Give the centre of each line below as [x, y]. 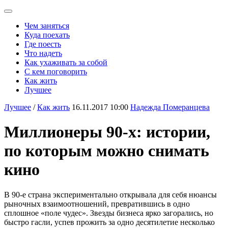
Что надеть [43, 53]
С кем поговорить [56, 72]
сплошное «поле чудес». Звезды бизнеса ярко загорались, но [109, 213]
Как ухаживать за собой [66, 62]
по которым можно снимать [107, 151]
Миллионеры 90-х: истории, [107, 132]
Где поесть [43, 44]
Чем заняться [47, 26]
